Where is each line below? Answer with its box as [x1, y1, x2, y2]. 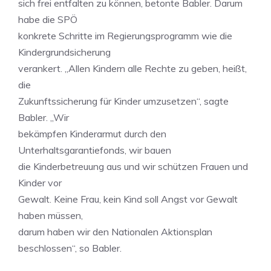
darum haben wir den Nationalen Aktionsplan [18, 226, 212, 238]
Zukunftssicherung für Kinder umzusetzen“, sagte [18, 95, 229, 107]
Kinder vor [18, 177, 62, 189]
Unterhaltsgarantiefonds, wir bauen [18, 144, 171, 156]
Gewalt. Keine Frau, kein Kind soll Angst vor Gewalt [18, 193, 238, 205]
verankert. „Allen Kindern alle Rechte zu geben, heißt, [18, 62, 247, 74]
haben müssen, [18, 209, 83, 221]
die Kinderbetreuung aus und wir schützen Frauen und [18, 160, 248, 172]
